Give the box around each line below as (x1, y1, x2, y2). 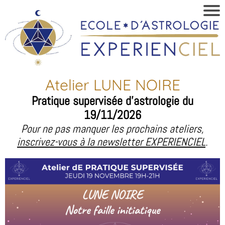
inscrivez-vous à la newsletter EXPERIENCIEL (17, 134, 205, 149)
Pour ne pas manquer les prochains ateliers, (21, 121, 204, 136)
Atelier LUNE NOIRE (45, 75, 180, 94)
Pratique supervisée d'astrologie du (32, 92, 193, 108)
